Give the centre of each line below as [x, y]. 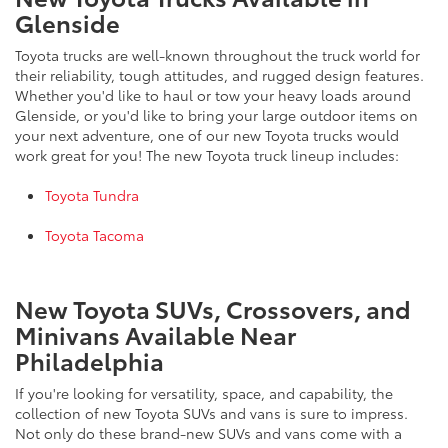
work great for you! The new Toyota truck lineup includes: [207, 155]
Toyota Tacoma [94, 235]
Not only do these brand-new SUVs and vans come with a [208, 433]
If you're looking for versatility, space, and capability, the [204, 393]
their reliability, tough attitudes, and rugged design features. [219, 75]
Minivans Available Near [155, 334]
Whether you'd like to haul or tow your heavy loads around [213, 95]
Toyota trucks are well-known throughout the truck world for [217, 55]
